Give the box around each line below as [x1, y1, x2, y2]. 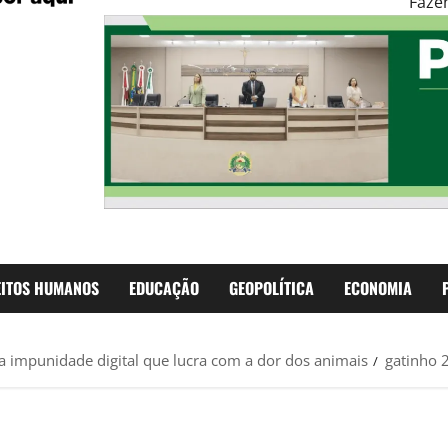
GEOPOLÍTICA [229, 276, 314, 301]
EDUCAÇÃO [129, 276, 199, 301]
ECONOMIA [344, 276, 412, 301]
